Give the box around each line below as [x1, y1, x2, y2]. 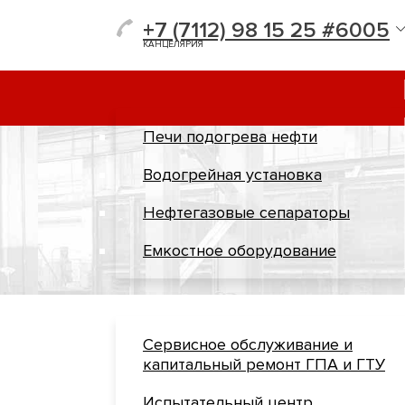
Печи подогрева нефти [143, 127, 317, 146]
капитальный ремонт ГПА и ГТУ [143, 354, 385, 374]
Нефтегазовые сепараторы [143, 202, 350, 222]
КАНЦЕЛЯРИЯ [143, 38, 203, 50]
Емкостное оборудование [143, 240, 336, 260]
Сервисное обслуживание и [143, 334, 353, 354]
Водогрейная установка [143, 165, 322, 184]
